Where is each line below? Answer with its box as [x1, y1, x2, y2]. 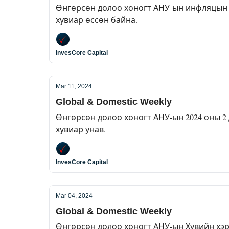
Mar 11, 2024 [56, 83, 92, 90]
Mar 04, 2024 [56, 192, 93, 199]
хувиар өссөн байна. [56, 14, 138, 25]
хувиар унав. [56, 124, 106, 134]
